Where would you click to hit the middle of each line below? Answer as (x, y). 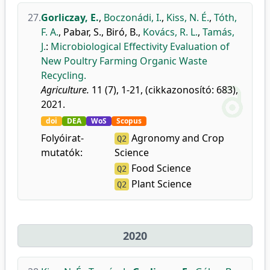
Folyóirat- (62, 138)
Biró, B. (122, 32)
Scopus (129, 121)
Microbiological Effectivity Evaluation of (140, 46)
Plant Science (161, 184)
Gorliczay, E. (70, 17)
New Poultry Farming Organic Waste (124, 61)
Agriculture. (65, 90)
